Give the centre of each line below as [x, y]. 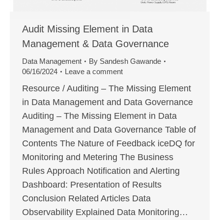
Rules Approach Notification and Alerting [101, 171]
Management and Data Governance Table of [109, 130]
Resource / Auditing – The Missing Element [107, 89]
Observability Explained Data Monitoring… [105, 212]
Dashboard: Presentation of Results [92, 185]
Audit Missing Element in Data [87, 29]
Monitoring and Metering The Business [98, 157]
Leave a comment [94, 72]
